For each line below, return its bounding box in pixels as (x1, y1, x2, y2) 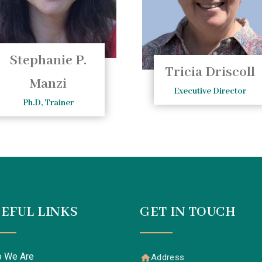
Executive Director (174, 86, 247, 97)
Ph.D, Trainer (22, 98, 74, 109)
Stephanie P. (9, 52, 87, 70)
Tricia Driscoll (165, 64, 256, 81)
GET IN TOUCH (140, 203, 236, 220)
